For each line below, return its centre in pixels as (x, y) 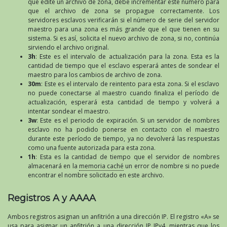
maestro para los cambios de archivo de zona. (95, 74)
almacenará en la (53, 166)
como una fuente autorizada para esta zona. (92, 147)
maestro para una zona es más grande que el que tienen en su (124, 29)
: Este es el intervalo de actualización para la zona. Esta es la (127, 56)
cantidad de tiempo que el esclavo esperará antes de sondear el (124, 65)
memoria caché (101, 166)
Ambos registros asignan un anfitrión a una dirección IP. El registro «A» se (113, 216)
